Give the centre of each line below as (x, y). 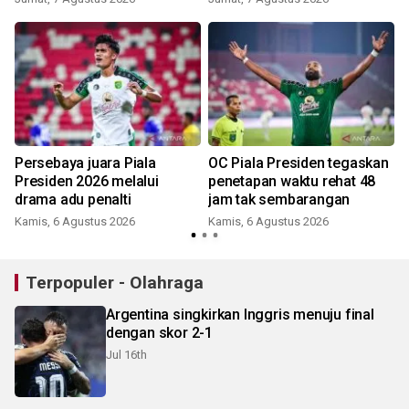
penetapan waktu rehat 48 (292, 182)
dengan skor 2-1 (159, 333)
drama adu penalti (73, 200)
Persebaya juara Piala (85, 163)
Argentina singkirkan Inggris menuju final (240, 315)
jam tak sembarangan (279, 200)
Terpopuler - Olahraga (115, 283)
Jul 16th (126, 355)
